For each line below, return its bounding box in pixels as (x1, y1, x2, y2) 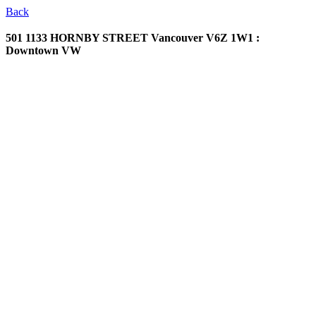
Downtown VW (6, 44, 81, 56)
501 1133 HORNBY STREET (6, 32, 151, 44)
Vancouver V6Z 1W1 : (151, 32, 260, 44)
